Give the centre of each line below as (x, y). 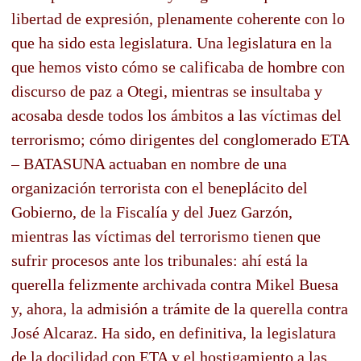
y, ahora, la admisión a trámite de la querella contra (180, 308)
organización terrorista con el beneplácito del (160, 187)
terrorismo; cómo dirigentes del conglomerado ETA (180, 139)
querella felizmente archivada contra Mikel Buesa (175, 284)
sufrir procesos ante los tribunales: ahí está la (160, 260)
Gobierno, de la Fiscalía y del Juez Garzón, (152, 212)
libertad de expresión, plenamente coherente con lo (178, 18)
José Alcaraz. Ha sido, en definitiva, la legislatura (174, 332)
